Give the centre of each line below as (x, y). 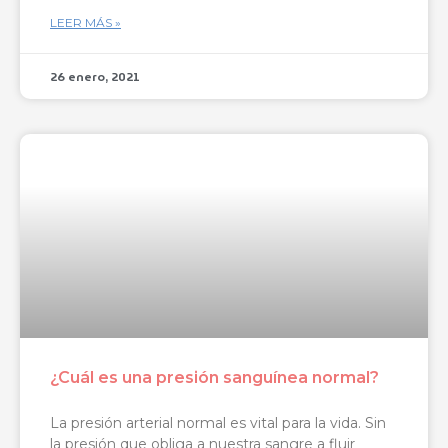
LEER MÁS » (85, 23)
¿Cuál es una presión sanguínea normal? (214, 378)
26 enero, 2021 (95, 77)
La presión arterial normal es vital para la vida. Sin (218, 423)
